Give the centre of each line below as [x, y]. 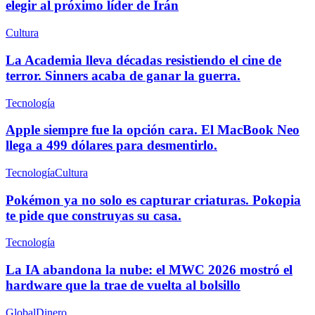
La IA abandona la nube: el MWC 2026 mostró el [149, 270]
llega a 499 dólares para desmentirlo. [111, 146]
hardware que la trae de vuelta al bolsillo [123, 285]
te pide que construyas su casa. [94, 215]
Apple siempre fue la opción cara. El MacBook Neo [153, 130]
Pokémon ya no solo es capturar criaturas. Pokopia [153, 200]
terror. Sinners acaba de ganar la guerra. [123, 75]
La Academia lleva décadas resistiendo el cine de [143, 60]
